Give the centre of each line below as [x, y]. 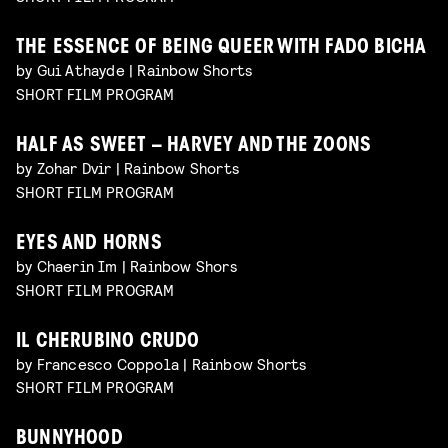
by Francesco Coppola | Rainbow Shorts [161, 363]
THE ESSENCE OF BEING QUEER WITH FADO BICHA [221, 49]
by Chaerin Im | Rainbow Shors [126, 265]
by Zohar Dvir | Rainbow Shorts [127, 168]
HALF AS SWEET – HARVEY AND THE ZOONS [194, 147]
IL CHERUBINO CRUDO [108, 342]
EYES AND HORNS [89, 244]
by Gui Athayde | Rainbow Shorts [134, 70]
